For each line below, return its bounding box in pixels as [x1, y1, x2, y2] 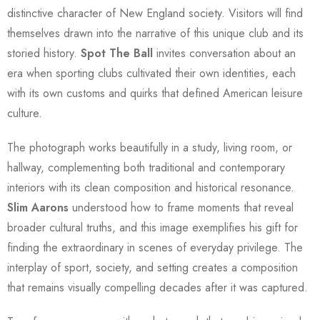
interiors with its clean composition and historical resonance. [7, 179, 294, 196]
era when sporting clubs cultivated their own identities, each [7, 64, 296, 81]
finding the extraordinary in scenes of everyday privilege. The [7, 239, 303, 256]
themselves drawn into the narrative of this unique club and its [7, 24, 304, 41]
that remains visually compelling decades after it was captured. [7, 279, 308, 296]
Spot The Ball [81, 44, 153, 61]
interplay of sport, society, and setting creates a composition [7, 259, 298, 276]
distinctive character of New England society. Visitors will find [7, 4, 303, 21]
